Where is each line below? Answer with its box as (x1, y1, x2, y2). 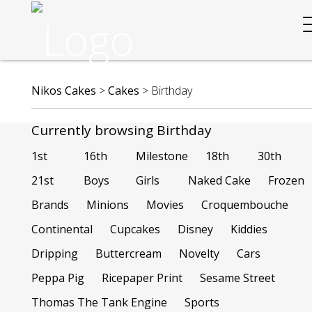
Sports (185, 295, 219, 310)
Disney (178, 221, 213, 237)
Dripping (31, 246, 78, 261)
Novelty (179, 246, 219, 261)
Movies (146, 197, 184, 212)
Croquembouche (201, 197, 288, 212)
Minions (86, 197, 129, 212)
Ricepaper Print (102, 270, 182, 286)
